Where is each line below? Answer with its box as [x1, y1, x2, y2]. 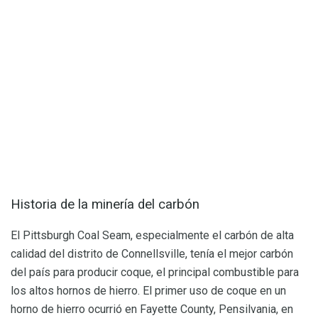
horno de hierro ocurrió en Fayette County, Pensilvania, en [11, 302, 293, 317]
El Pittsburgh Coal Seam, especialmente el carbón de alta [11, 229, 294, 243]
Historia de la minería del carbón [11, 196, 199, 212]
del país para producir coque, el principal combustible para [11, 265, 299, 280]
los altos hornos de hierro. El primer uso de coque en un [11, 284, 286, 298]
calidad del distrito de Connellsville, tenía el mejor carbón [11, 247, 293, 261]
